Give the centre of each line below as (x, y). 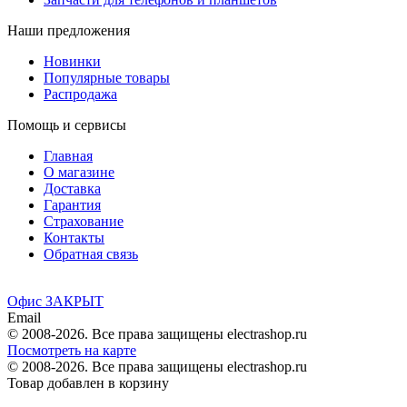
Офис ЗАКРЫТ (55, 301)
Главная (68, 155)
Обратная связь (91, 253)
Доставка (72, 188)
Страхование (84, 221)
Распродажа (80, 94)
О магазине (79, 172)
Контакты (74, 237)
